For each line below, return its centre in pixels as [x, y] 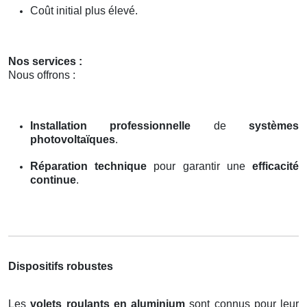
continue [53, 180]
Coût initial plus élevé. [84, 10]
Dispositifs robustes [61, 266]
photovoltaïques [73, 139]
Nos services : [45, 61]
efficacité [276, 166]
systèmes [274, 125]
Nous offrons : [42, 75]
